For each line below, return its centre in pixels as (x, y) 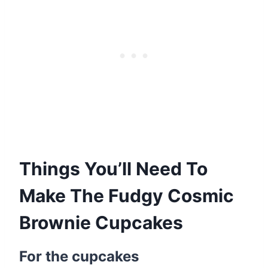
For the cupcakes (79, 256)
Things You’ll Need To (113, 168)
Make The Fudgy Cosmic (127, 195)
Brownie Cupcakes (101, 222)
